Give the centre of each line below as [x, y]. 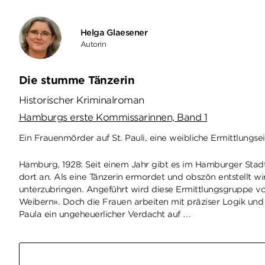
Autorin [93, 44]
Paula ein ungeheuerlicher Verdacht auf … [105, 214]
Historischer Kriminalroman [81, 100]
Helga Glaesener [114, 32]
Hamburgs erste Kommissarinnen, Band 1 [113, 117]
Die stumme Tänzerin [77, 80]
